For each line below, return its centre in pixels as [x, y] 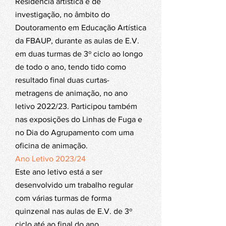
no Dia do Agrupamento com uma [74, 132]
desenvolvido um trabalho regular [74, 185]
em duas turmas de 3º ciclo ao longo [79, 54]
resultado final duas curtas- [62, 80]
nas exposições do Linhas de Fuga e [79, 119]
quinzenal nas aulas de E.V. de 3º [74, 211]
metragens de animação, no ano [71, 93]
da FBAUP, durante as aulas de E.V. [77, 41]
